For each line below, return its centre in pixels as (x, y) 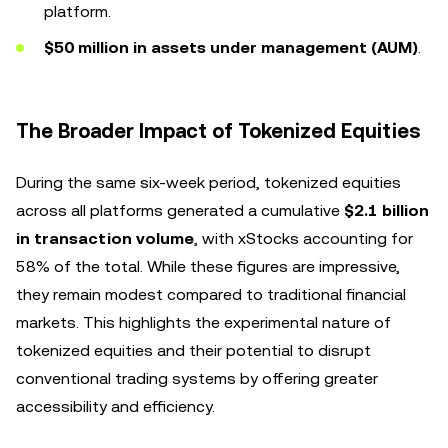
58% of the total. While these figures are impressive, (208, 266)
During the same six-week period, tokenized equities (208, 182)
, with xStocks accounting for (303, 238)
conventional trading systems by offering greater (197, 378)
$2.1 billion (386, 210)
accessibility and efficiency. (115, 406)
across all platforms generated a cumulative (180, 210)
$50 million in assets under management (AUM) (231, 47)
